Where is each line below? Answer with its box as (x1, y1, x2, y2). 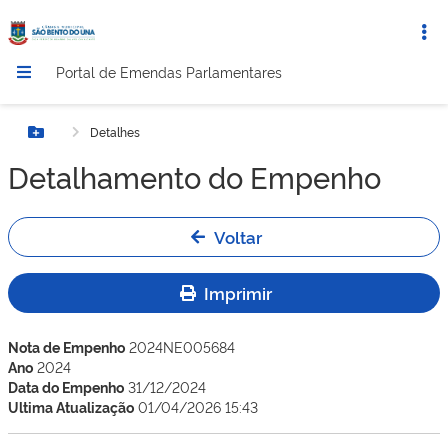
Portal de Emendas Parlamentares (56, 62, 282, 81)
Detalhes (90, 124, 140, 140)
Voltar (214, 225, 262, 248)
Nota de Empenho (8, 337, 125, 356)
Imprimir (204, 281, 272, 304)
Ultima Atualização (8, 397, 134, 416)
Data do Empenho (8, 377, 124, 396)
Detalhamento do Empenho (8, 156, 381, 196)
